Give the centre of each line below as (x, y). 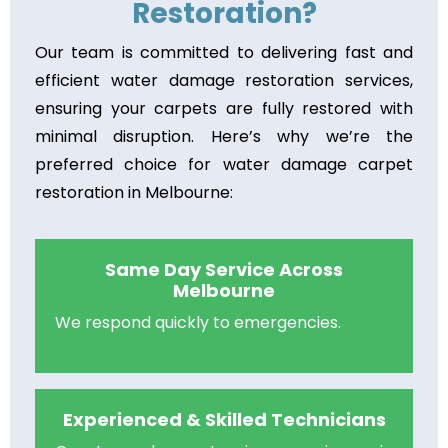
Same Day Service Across (224, 269)
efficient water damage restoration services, (224, 80)
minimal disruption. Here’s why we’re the (224, 136)
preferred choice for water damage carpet (224, 164)
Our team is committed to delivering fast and (224, 52)
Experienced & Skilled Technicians (224, 419)
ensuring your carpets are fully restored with (224, 108)
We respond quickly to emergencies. (198, 322)
